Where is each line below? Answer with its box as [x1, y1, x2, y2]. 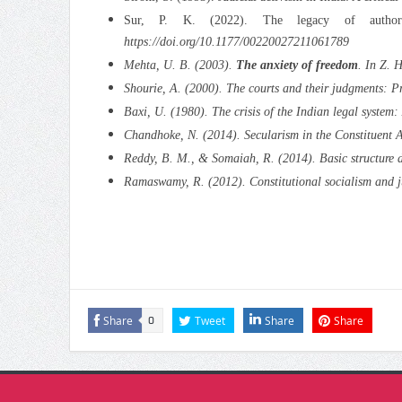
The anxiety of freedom [235, 57, 358, 72]
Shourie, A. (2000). [123, 81, 226, 95]
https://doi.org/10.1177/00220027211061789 [123, 34, 349, 48]
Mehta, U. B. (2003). [123, 57, 236, 72]
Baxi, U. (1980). [123, 104, 212, 118]
